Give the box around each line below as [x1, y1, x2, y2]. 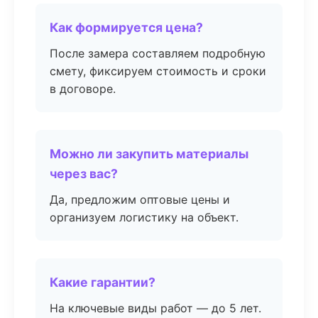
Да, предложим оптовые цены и [50, 192, 230, 207]
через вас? [50, 166, 118, 181]
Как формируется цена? [50, 20, 203, 35]
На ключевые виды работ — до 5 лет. [50, 301, 261, 315]
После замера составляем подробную [50, 46, 265, 60]
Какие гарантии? [50, 275, 155, 290]
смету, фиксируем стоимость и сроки [50, 64, 266, 78]
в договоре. [50, 82, 116, 96]
